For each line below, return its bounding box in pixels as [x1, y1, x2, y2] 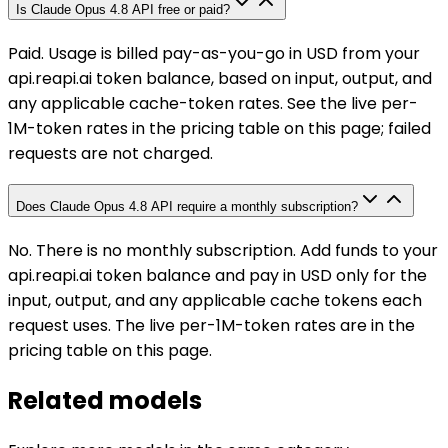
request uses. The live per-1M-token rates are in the [8, 314, 415, 338]
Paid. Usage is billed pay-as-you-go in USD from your [8, 41, 420, 65]
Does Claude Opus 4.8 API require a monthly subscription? [16, 199, 358, 215]
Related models [8, 384, 202, 418]
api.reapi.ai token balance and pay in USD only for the [8, 264, 427, 288]
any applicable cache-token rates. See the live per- [8, 91, 418, 115]
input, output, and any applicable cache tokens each [8, 289, 422, 313]
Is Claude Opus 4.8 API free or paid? [16, 2, 230, 18]
